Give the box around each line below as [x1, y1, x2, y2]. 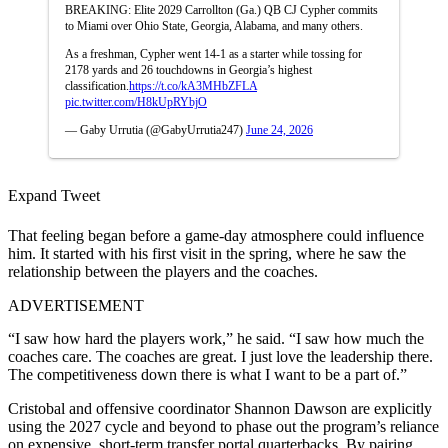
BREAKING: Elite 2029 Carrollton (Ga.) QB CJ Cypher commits [65, 2, 378, 17]
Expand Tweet [8, 186, 100, 204]
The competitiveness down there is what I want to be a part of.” [8, 365, 407, 383]
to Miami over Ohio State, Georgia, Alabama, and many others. [65, 18, 363, 33]
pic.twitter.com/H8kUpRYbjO [65, 94, 207, 109]
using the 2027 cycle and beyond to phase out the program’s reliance [8, 417, 439, 435]
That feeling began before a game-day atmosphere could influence [8, 226, 424, 244]
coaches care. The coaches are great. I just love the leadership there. [8, 347, 433, 365]
